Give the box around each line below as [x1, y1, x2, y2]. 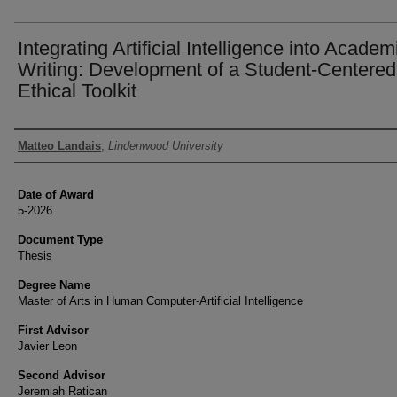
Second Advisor [18, 369, 105, 382]
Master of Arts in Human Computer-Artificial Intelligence [18, 294, 303, 307]
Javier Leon [18, 339, 77, 353]
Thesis [18, 249, 52, 262]
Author [14, 135, 59, 156]
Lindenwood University [108, 139, 223, 152]
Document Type [18, 233, 103, 246]
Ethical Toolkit [18, 80, 136, 102]
